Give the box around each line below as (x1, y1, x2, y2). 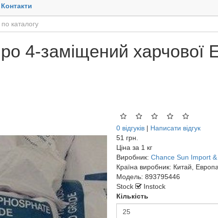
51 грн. (116, 134, 138, 142)
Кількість (116, 192, 148, 200)
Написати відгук (150, 124, 200, 132)
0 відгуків (116, 124, 145, 132)
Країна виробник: (116, 163, 171, 171)
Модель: (116, 173, 143, 181)
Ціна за (116, 144, 139, 151)
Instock (142, 182, 165, 190)
